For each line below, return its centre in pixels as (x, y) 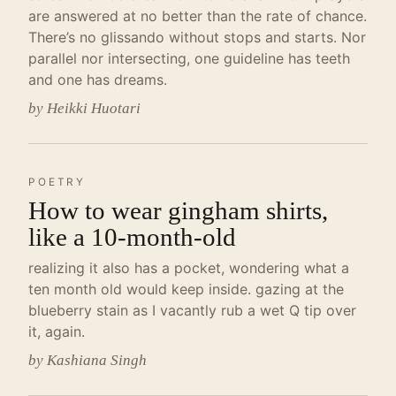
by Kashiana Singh (88, 360)
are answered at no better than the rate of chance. (198, 16)
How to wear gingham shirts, (178, 210)
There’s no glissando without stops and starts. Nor (197, 37)
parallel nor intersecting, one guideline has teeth (189, 58)
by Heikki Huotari (84, 108)
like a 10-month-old (132, 237)
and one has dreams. (98, 80)
